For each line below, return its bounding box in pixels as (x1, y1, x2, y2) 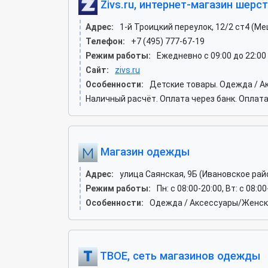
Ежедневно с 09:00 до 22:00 (157, 50, 266, 60)
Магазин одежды (98, 145, 190, 158)
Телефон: (86, 36, 125, 46)
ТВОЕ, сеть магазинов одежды (98, 249, 260, 262)
